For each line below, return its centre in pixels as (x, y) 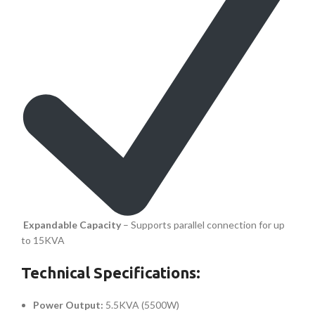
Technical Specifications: (111, 273)
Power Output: (68, 305)
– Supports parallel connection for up (203, 225)
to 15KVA (43, 240)
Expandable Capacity (72, 225)
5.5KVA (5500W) (141, 305)
